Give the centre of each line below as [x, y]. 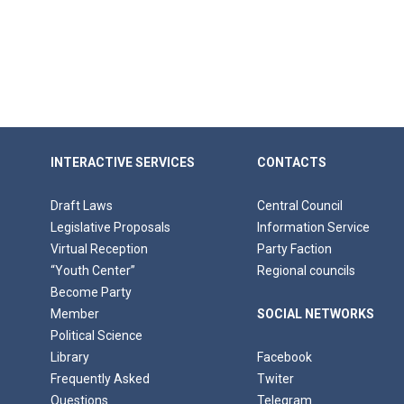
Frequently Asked [100, 379]
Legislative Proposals [110, 228]
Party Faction [295, 249]
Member [74, 314]
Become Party [91, 293]
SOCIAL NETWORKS [316, 314]
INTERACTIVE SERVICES [122, 163]
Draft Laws [81, 206]
